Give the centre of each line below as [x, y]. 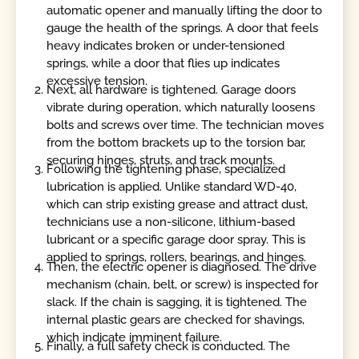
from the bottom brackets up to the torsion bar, [176, 143]
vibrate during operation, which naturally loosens [181, 108]
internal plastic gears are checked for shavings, [176, 319]
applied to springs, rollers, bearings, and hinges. [177, 258]
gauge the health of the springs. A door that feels [183, 28]
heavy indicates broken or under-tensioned [166, 45]
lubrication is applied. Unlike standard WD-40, [172, 187]
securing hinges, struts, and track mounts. [161, 161]
